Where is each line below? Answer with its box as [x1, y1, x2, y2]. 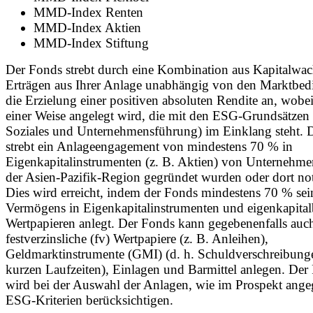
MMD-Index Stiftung [34, 35, 149, 50]
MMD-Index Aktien [34, 20, 141, 35]
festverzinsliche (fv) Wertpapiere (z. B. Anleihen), [6, 231, 268, 246]
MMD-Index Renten [34, 4, 143, 20]
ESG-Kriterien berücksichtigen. [6, 292, 173, 307]
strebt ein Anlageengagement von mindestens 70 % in [6, 138, 293, 154]
